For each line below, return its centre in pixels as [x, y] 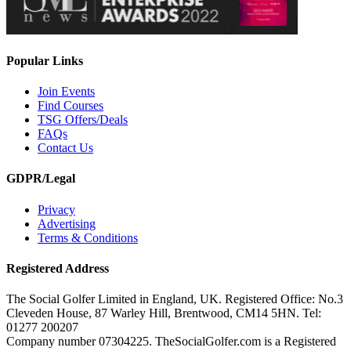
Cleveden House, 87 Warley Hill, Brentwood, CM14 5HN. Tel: [164, 313]
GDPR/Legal [41, 179]
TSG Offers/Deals [83, 120]
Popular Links [45, 60]
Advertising [67, 223]
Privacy [56, 209]
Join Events [66, 92]
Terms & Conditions [88, 237]
